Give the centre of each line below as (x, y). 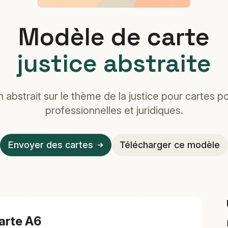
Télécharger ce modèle (170, 145)
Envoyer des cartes (51, 145)
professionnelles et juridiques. (114, 110)
